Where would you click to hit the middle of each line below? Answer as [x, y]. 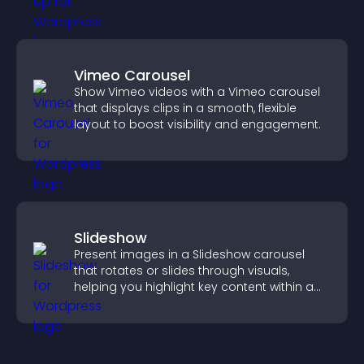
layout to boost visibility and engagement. [197, 124]
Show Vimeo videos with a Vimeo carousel [197, 92]
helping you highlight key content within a [194, 287]
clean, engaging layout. [142, 303]
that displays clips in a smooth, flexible [185, 108]
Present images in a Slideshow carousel [189, 254]
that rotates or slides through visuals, [182, 271]
